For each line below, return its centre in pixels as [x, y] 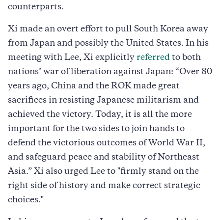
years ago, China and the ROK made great [94, 86]
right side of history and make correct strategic [104, 186]
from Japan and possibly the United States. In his [108, 43]
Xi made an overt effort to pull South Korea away [108, 29]
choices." [27, 200]
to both [185, 58]
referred [153, 58]
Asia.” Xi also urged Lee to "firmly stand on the [103, 172]
